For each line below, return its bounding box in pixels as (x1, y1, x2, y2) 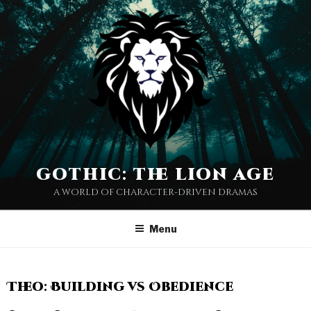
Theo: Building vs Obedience (7, 278, 233, 296)
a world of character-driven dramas (53, 186, 258, 199)
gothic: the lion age (36, 164, 275, 186)
